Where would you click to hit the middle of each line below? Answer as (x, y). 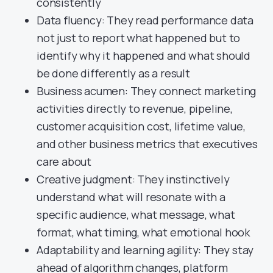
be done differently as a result (113, 73)
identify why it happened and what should (144, 55)
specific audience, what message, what (136, 214)
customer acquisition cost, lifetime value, (141, 126)
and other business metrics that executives (147, 144)
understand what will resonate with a (131, 197)
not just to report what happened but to (139, 37)
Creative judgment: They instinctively (133, 179)
